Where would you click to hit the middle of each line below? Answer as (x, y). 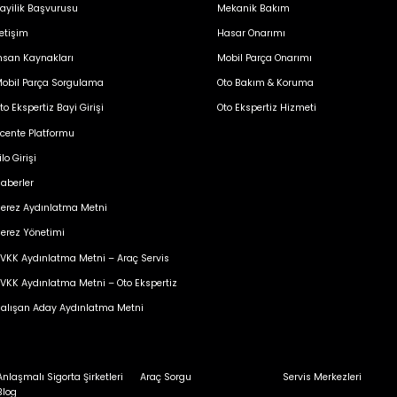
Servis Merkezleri (323, 377)
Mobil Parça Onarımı (264, 58)
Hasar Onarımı (251, 33)
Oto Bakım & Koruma (265, 83)
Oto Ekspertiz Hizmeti (266, 108)
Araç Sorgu (165, 377)
